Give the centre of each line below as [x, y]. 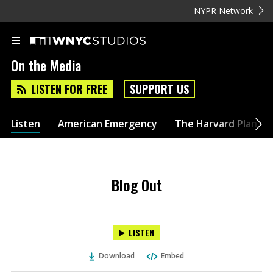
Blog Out [136, 185]
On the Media [46, 66]
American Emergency [108, 123]
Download [117, 256]
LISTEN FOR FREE [69, 89]
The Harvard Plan [216, 123]
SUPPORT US [159, 89]
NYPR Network [224, 11]
